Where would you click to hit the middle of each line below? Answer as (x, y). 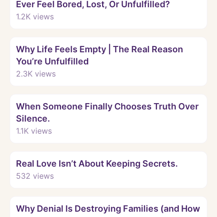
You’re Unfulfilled (52, 61)
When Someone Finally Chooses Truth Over (107, 106)
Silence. (33, 118)
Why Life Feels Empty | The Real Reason (100, 49)
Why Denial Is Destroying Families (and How (108, 208)
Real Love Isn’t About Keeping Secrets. (97, 163)
